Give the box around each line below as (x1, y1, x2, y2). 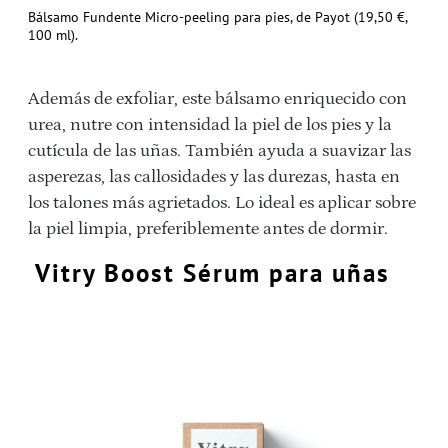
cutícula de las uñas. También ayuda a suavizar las (28, 140, 411, 161)
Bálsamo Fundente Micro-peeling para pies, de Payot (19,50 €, (28, 7, 407, 26)
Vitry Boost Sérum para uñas (35, 256, 390, 289)
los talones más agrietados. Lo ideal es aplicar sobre (28, 192, 416, 213)
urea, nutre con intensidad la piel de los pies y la (28, 114, 392, 135)
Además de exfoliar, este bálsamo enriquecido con (28, 88, 407, 109)
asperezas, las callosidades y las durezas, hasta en (28, 166, 400, 187)
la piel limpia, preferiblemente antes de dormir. (28, 218, 388, 239)
